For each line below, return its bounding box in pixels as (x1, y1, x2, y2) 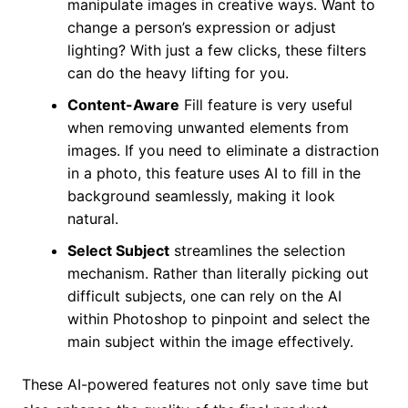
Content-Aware (66, 95, 179, 114)
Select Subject (66, 240, 169, 260)
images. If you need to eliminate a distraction (66, 140, 379, 159)
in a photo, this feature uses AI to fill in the (66, 163, 361, 182)
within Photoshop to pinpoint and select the (66, 309, 370, 328)
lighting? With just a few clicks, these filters (66, 40, 366, 59)
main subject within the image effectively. (66, 331, 353, 351)
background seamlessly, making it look (66, 186, 335, 205)
